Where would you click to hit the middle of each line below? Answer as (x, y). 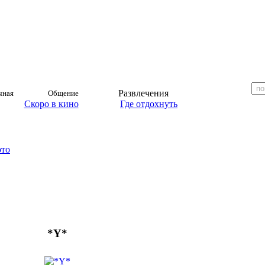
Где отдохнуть (149, 104)
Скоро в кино (51, 104)
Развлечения (143, 93)
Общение (63, 93)
